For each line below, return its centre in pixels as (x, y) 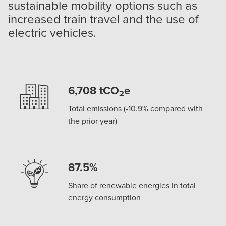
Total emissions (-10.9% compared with (136, 108)
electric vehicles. (54, 32)
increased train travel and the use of (103, 18)
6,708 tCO (94, 90)
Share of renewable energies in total (132, 185)
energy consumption (105, 197)
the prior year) (93, 120)
